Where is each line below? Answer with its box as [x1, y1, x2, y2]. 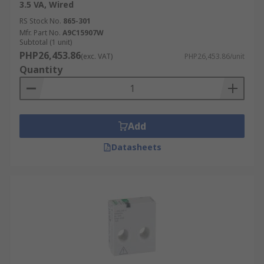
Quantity [19, 63, 62, 76]
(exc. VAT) [81, 51, 113, 61]
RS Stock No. [19, 16, 61, 26]
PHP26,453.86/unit [184, 51, 245, 61]
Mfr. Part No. [19, 28, 61, 38]
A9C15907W [62, 28, 104, 38]
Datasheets [111, 141, 161, 153]
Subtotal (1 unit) [19, 37, 72, 47]
